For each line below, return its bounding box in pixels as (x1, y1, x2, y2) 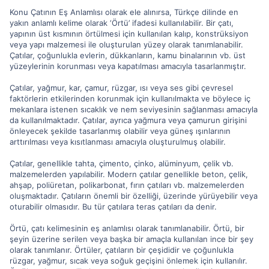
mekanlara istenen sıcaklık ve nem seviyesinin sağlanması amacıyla (10, 104, 258, 114)
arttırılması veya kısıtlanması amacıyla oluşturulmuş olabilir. (10, 137, 226, 147)
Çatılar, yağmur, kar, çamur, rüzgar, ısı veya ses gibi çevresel (10, 83, 233, 92)
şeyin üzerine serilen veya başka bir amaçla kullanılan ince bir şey (10, 234, 253, 244)
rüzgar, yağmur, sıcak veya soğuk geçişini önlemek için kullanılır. (10, 256, 247, 265)
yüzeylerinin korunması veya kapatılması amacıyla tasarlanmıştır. (10, 61, 246, 71)
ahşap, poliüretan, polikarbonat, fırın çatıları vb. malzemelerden (10, 180, 244, 190)
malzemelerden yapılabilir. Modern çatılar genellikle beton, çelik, (10, 169, 248, 179)
